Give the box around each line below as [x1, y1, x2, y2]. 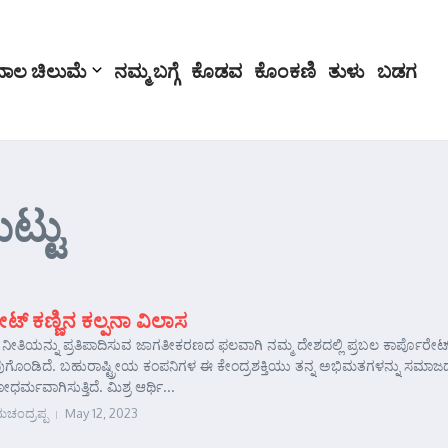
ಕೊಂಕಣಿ [254, 58, 316, 82]
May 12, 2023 [65, 405, 138, 421]
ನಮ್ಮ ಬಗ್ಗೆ [114, 58, 179, 82]
